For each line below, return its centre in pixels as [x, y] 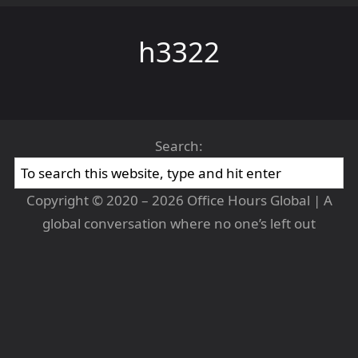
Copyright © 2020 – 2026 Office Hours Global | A [179, 200]
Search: [179, 146]
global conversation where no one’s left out [179, 223]
